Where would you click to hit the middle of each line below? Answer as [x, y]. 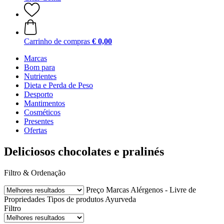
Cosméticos [42, 112]
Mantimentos [44, 103]
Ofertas [35, 130]
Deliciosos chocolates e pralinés [84, 151]
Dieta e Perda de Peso [58, 85]
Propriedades [24, 199]
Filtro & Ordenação [35, 172]
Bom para [39, 67]
